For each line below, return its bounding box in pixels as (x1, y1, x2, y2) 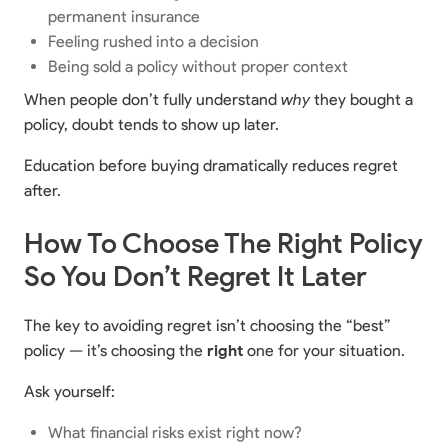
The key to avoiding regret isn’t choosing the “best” (24, 315, 391, 335)
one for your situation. (243, 340, 405, 360)
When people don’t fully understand (24, 89, 281, 109)
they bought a (310, 89, 413, 109)
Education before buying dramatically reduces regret (24, 155, 398, 175)
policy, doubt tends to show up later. (24, 114, 279, 134)
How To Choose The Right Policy (24, 225, 423, 260)
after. (24, 180, 61, 200)
